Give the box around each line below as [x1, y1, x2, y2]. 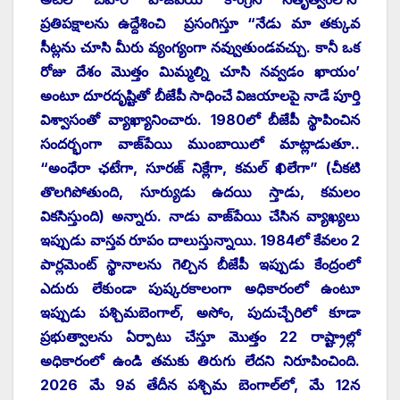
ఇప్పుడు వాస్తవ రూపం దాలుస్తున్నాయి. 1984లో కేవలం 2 [40, 230, 360, 249]
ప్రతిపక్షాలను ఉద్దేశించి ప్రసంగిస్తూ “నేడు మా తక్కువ [40, 13, 360, 32]
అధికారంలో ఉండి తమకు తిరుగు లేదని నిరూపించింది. [40, 351, 360, 370]
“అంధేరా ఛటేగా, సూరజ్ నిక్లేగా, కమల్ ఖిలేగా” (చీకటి [40, 158, 360, 177]
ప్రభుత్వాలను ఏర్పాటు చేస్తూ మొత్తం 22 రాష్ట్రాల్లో [40, 327, 360, 346]
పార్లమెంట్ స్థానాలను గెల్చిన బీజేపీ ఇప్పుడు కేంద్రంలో [40, 254, 360, 273]
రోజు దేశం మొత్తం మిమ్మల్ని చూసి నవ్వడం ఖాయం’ [40, 62, 360, 80]
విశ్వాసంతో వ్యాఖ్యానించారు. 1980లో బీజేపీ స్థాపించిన [40, 110, 360, 129]
